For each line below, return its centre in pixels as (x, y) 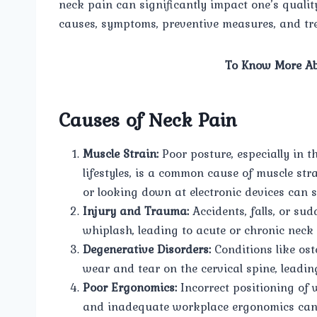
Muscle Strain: (121, 153)
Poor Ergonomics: (130, 287)
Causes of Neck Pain (148, 119)
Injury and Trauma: (136, 211)
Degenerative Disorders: (147, 249)
